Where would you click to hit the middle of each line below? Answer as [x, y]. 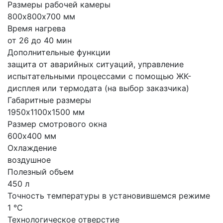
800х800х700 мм [41, 16]
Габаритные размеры [49, 100]
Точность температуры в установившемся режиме [109, 195]
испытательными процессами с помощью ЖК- [99, 76]
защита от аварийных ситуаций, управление [96, 64]
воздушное [29, 160]
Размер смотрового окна [57, 124]
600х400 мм [32, 136]
